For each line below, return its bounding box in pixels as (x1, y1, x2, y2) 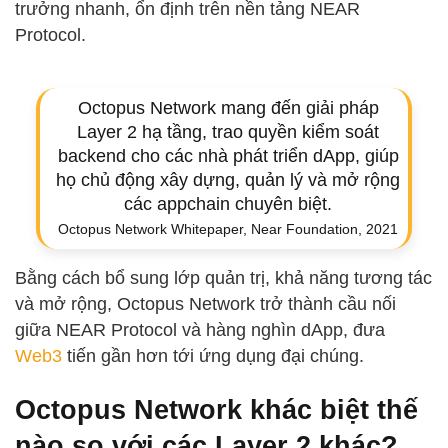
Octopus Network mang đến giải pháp (77, 98, 379, 119)
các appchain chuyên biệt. (124, 194, 332, 215)
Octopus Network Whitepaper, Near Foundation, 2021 (58, 221, 398, 238)
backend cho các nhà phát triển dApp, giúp (57, 146, 399, 167)
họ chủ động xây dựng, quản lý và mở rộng (56, 170, 400, 191)
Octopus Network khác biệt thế (15, 393, 418, 425)
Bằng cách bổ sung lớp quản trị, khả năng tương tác (15, 268, 432, 289)
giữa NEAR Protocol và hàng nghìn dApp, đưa (15, 320, 385, 341)
